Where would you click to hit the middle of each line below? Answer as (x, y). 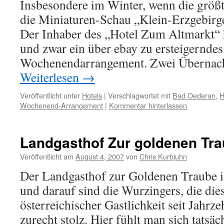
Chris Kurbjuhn (163, 156)
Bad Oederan (194, 95)
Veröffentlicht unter (50, 95)
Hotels (92, 95)
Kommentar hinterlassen (148, 105)
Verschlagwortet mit (139, 95)
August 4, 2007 (100, 156)
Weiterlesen (51, 77)
